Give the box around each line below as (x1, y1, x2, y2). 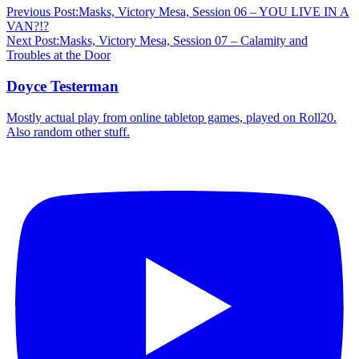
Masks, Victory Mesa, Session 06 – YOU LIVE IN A (79, 5, 349, 19)
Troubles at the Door (6, 48, 111, 63)
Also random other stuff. (6, 124, 130, 139)
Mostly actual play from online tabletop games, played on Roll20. (6, 110, 337, 124)
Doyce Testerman (6, 77, 119, 95)
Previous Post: (6, 5, 79, 19)
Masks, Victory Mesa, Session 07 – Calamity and (59, 34, 308, 48)
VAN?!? (6, 19, 49, 34)
